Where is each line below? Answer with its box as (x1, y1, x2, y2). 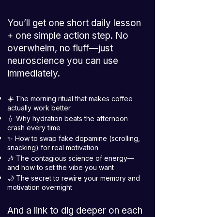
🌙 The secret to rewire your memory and (7, 174, 140, 182)
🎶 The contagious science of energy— (7, 154, 134, 162)
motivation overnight (7, 183, 72, 191)
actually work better (7, 104, 71, 112)
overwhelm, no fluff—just (7, 43, 113, 54)
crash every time (7, 124, 61, 132)
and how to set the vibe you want (7, 163, 114, 171)
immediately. (7, 68, 60, 79)
